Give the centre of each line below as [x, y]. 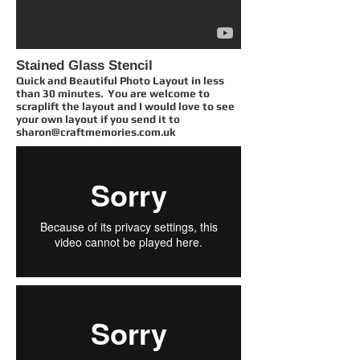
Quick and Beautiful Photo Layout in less [120, 80]
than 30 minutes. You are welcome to [113, 93]
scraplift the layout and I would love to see [125, 106]
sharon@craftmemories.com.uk [96, 131]
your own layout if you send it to [98, 119]
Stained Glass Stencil [84, 65]
